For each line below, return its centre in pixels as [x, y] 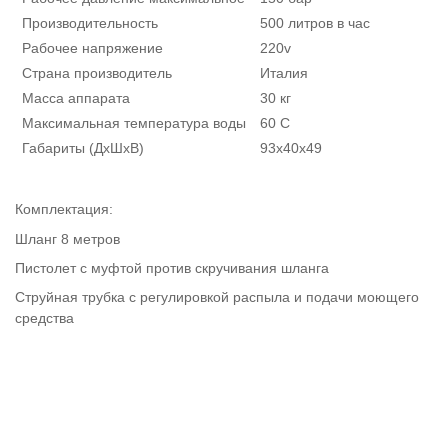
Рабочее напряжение [92, 48]
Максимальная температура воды [134, 123]
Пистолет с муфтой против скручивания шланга [172, 267]
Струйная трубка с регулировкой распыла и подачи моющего [217, 297]
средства [44, 318]
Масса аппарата [76, 98]
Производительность [90, 23]
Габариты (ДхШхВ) [83, 148]
